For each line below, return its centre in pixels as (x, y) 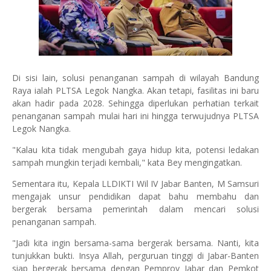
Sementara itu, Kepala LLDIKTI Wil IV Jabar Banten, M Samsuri (135, 184)
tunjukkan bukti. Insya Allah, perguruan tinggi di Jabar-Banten (135, 256)
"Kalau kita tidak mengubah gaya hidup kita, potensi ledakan (135, 150)
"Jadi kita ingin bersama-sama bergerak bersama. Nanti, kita (135, 243)
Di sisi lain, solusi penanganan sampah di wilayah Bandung (135, 78)
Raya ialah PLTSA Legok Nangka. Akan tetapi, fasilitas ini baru (135, 90)
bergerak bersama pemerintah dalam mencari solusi (135, 209)
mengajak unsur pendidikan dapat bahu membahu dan (135, 196)
